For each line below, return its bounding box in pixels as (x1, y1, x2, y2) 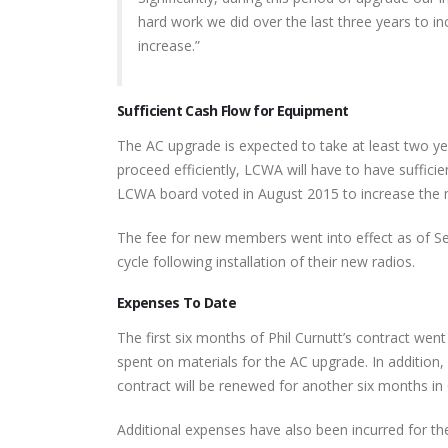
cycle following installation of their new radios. (117, 252, 415, 271)
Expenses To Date (117, 293, 236, 312)
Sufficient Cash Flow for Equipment (117, 101, 349, 120)
